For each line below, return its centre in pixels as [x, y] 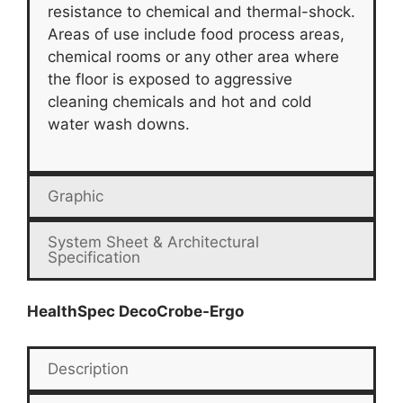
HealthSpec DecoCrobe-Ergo [135, 312]
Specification [94, 258]
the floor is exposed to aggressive [170, 79]
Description [88, 368]
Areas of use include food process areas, [196, 34]
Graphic [76, 197]
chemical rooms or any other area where [193, 56]
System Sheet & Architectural [153, 242]
